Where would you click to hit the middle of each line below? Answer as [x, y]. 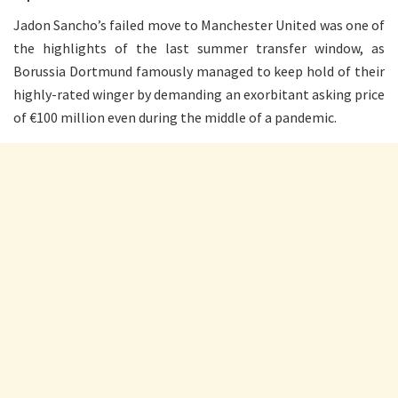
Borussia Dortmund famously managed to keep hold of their [199, 71]
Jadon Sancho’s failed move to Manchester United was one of [199, 24]
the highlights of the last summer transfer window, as [199, 48]
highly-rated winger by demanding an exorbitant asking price [199, 94]
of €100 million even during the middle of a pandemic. [175, 117]
